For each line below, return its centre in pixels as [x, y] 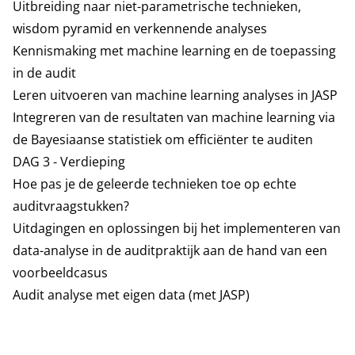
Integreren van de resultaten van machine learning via [174, 117]
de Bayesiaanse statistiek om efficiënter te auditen [163, 139]
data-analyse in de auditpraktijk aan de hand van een [170, 250]
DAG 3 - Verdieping [69, 162]
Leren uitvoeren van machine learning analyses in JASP [175, 95]
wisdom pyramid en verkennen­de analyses [140, 29]
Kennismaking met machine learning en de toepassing [174, 51]
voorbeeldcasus [60, 273]
